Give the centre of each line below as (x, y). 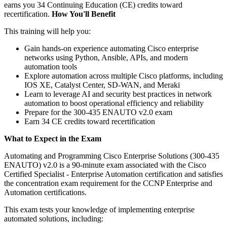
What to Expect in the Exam (53, 138)
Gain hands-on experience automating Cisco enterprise (111, 48)
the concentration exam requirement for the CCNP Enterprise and (108, 183)
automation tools (51, 66)
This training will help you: (47, 31)
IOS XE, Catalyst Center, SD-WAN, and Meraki (102, 85)
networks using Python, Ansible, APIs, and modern (106, 57)
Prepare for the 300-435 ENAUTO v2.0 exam (98, 112)
